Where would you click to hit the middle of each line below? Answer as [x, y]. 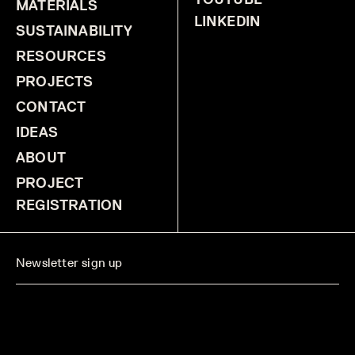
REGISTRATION [70, 206]
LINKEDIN [227, 22]
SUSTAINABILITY [74, 31]
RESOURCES [61, 57]
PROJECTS [55, 82]
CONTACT [51, 107]
